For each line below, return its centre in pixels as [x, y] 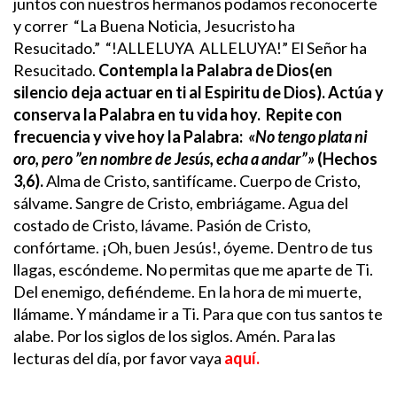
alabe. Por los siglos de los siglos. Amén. [147, 335]
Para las [309, 335]
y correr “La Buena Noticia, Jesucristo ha [154, 25]
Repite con [304, 114]
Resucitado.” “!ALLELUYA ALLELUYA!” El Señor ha [190, 47]
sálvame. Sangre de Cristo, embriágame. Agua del [181, 202]
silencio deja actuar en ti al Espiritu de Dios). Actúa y [198, 92]
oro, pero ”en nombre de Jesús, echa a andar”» [164, 158]
